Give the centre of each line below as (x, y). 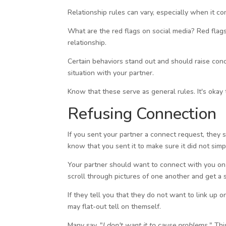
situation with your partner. (111, 73)
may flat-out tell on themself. (115, 206)
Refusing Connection (142, 114)
